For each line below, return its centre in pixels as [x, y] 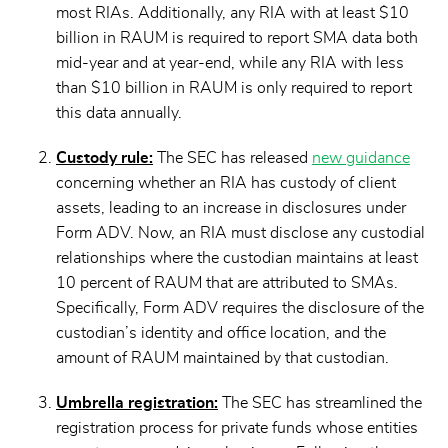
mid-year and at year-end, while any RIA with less [230, 63]
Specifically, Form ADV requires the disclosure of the [240, 307]
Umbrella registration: [137, 402]
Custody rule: [104, 157]
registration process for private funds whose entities [237, 427]
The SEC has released [232, 157]
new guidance [361, 157]
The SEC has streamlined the [320, 402]
